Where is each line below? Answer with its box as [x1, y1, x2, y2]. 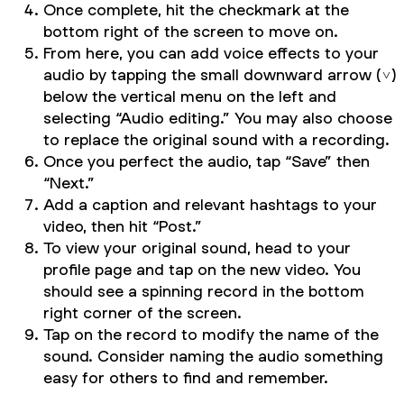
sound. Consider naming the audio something [43, 345, 383, 365]
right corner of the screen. [43, 302, 242, 322]
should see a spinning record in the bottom [43, 280, 364, 300]
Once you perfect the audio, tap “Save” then [43, 151, 370, 170]
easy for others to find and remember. [43, 367, 328, 387]
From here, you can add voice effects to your [43, 42, 379, 62]
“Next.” [43, 172, 95, 192]
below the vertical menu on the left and [43, 86, 336, 106]
